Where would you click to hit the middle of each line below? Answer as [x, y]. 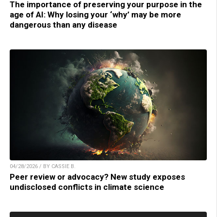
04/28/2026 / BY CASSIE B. [43, 167]
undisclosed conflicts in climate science [87, 187]
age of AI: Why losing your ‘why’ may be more [95, 15]
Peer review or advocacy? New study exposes [97, 177]
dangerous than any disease [63, 25]
